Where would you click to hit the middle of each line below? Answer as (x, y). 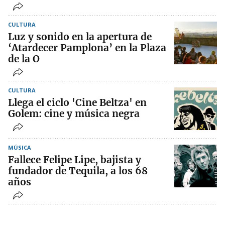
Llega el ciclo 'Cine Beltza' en (77, 103)
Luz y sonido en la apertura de (80, 37)
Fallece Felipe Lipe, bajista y (75, 160)
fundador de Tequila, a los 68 (78, 171)
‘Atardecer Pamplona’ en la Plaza (87, 48)
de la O (24, 59)
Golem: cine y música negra (74, 114)
